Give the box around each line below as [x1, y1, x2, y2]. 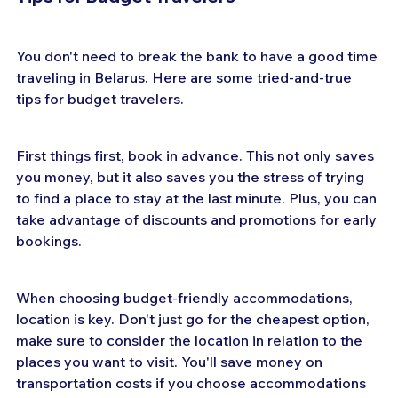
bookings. [16, 231, 82, 250]
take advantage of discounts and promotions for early [16, 210, 380, 228]
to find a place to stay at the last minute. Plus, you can [16, 188, 380, 207]
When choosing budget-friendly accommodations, [16, 288, 356, 306]
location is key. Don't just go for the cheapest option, [16, 309, 373, 328]
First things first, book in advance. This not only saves [16, 146, 378, 164]
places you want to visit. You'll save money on [16, 352, 326, 370]
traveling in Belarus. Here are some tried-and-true [16, 68, 355, 86]
